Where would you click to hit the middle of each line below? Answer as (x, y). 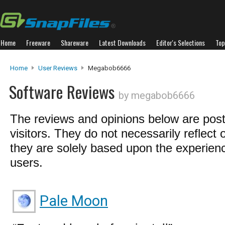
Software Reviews (64, 92)
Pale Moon (74, 201)
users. (26, 162)
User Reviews (58, 68)
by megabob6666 (157, 95)
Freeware (38, 42)
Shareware (75, 42)
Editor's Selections (181, 42)
